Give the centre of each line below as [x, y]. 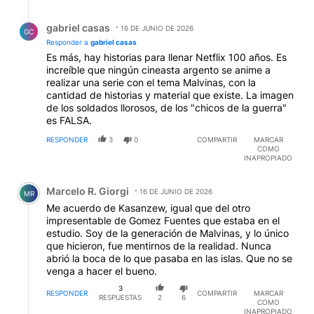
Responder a [68, 42]
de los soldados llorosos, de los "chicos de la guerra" [166, 108]
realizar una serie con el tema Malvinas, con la [151, 83]
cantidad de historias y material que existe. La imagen [170, 95]
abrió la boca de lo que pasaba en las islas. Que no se [169, 259]
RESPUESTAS [121, 298]
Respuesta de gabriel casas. [85, 18]
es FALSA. [69, 121]
